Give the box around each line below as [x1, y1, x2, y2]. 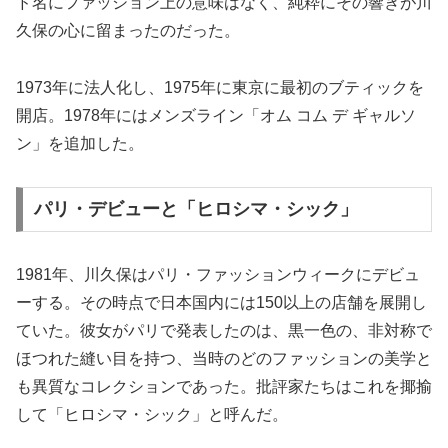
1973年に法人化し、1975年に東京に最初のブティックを [16, 78, 424, 96]
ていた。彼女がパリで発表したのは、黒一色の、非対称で [16, 322, 432, 340]
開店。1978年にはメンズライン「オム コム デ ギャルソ [16, 106, 416, 124]
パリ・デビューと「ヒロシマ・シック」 [33, 199, 358, 220]
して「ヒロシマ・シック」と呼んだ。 [16, 406, 288, 424]
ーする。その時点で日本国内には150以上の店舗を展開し [16, 294, 427, 312]
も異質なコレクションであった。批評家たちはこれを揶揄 [16, 378, 432, 396]
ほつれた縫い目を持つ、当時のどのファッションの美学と [16, 350, 432, 368]
